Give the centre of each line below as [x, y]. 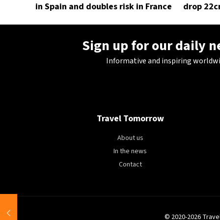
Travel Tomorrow [130, 119]
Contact [130, 165]
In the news [130, 151]
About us [130, 138]
